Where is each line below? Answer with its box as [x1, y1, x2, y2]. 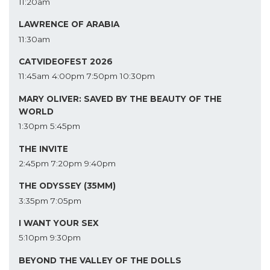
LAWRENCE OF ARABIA [19, 19, 119, 30]
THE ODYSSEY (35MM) [19, 181, 116, 191]
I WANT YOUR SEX [19, 218, 99, 228]
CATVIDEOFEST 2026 [19, 56, 113, 66]
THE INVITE [19, 143, 68, 154]
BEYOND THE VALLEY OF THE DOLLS [19, 255, 181, 265]
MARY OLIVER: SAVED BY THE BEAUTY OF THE [19, 93, 222, 104]
